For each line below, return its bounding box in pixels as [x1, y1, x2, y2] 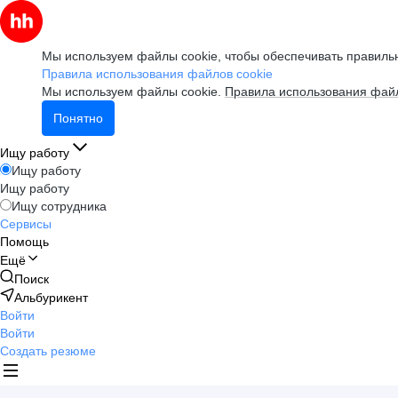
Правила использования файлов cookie [42, 67, 273, 81]
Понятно [53, 111, 103, 125]
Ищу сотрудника [12, 199, 107, 213]
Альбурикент [14, 291, 88, 305]
